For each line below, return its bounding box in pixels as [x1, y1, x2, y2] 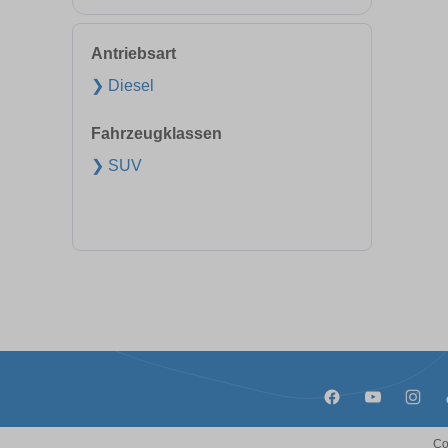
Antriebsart [91, 45, 176, 62]
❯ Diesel [91, 77, 154, 94]
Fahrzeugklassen [91, 125, 222, 142]
